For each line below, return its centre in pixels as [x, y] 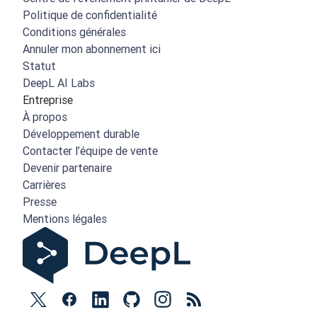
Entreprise [48, 100]
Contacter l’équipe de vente [90, 151]
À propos [45, 117]
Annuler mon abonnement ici [92, 49]
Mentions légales [65, 219]
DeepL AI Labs [59, 83]
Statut [39, 66]
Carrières [44, 185]
